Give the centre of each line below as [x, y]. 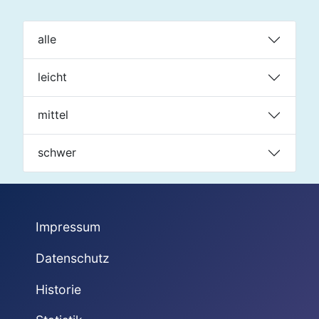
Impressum [68, 227]
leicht [52, 77]
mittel [53, 115]
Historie [58, 289]
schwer [57, 153]
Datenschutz [72, 258]
